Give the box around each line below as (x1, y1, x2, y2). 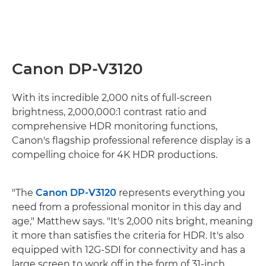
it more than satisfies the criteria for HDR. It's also (12, 229, 244, 241)
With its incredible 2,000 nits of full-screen (12, 91, 212, 103)
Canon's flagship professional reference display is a (12, 134, 251, 146)
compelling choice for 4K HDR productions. (12, 148, 217, 160)
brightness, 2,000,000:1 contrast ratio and (12, 106, 207, 118)
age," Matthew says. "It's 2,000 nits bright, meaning (12, 215, 253, 227)
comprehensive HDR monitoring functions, (12, 120, 217, 132)
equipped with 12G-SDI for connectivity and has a (12, 243, 245, 255)
